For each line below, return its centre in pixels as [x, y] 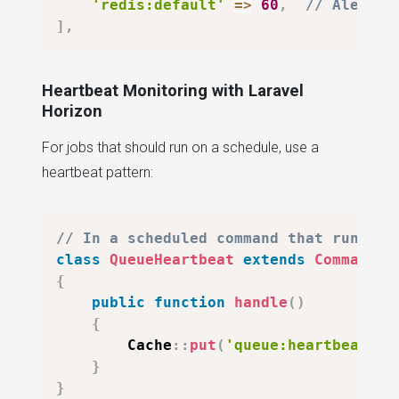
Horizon [72, 111]
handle [261, 303]
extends [274, 260]
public [118, 303]
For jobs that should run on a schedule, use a [180, 148]
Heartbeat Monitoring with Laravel [173, 91]
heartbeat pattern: [98, 173]
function [190, 303]
